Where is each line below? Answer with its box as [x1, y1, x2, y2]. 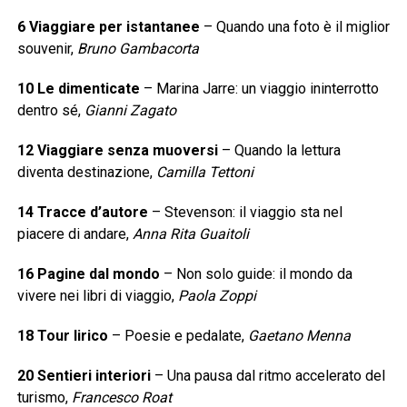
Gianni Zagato [84, 102, 176, 120]
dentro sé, [16, 102, 84, 120]
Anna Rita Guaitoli [132, 225, 249, 243]
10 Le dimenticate [16, 80, 140, 98]
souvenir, [16, 40, 77, 58]
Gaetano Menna [247, 327, 351, 345]
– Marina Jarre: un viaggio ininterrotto [139, 80, 379, 98]
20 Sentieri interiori [16, 367, 151, 385]
